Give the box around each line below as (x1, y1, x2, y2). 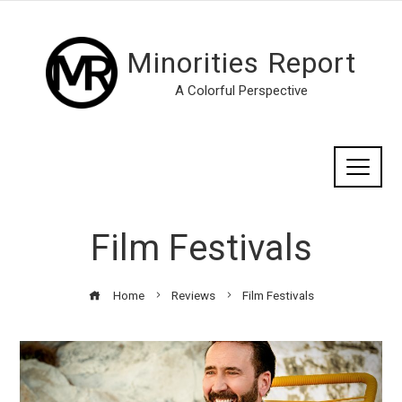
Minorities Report (127, 45, 356, 80)
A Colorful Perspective (175, 82, 308, 99)
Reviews (170, 288, 215, 302)
